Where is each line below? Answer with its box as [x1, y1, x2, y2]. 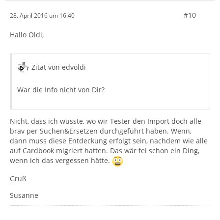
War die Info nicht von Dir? [17, 85, 105, 95]
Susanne [10, 191, 38, 200]
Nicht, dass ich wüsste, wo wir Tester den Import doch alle [10, 116, 201, 126]
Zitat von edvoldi [31, 62, 86, 72]
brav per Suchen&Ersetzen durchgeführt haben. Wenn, [10, 126, 192, 136]
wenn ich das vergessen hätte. [10, 156, 112, 165]
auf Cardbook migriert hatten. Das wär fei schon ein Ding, [10, 146, 199, 156]
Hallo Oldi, [10, 30, 44, 40]
